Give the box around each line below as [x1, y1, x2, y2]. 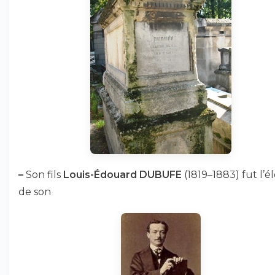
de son [18, 186, 51, 198]
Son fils [23, 169, 63, 180]
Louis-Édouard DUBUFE [63, 169, 182, 180]
